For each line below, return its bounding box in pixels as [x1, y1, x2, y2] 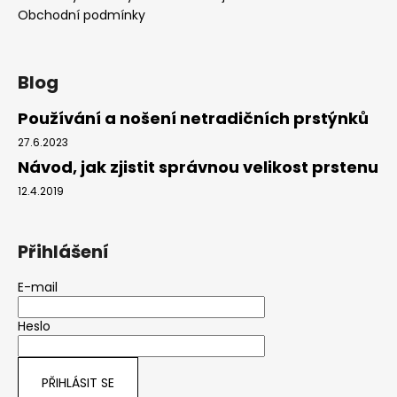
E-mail [18, 277, 58, 296]
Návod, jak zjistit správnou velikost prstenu [18, 155, 378, 178]
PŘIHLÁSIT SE [42, 373, 114, 392]
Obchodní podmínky [18, 5, 145, 24]
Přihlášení [18, 238, 109, 264]
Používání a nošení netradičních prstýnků [18, 106, 369, 129]
